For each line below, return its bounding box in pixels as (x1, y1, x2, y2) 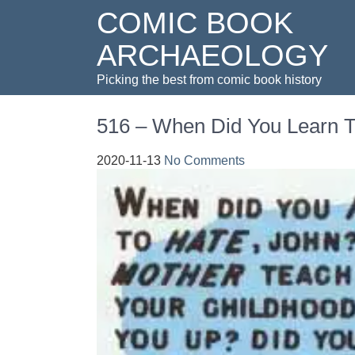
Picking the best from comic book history (97, 73, 322, 86)
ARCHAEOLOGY (97, 39, 328, 72)
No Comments (164, 154, 245, 167)
